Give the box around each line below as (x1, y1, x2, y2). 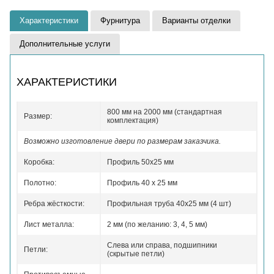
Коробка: (24, 158, 54, 166)
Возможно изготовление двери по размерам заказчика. (24, 137, 221, 146)
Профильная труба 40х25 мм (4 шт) (107, 199, 231, 208)
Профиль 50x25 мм (107, 158, 174, 166)
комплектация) (107, 116, 158, 125)
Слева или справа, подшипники (107, 241, 217, 250)
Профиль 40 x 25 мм (107, 179, 177, 187)
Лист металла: (24, 220, 74, 229)
